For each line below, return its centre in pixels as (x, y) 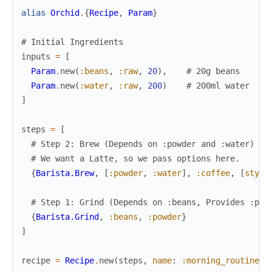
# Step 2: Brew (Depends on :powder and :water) (143, 144)
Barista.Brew (65, 173)
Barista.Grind (67, 216)
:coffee (213, 173)
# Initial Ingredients (72, 42)
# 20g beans (213, 71)
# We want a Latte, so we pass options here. (135, 158)
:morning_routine (220, 260)
